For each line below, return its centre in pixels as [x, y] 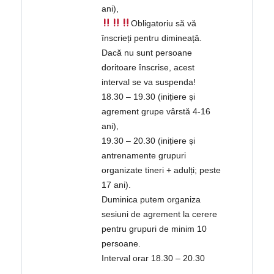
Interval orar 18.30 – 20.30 [154, 258]
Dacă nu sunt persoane [147, 53]
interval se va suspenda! [149, 82]
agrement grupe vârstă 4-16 [156, 112]
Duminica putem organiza [151, 200]
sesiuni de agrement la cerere [160, 214]
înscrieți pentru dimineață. [152, 38]
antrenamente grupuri [144, 156]
